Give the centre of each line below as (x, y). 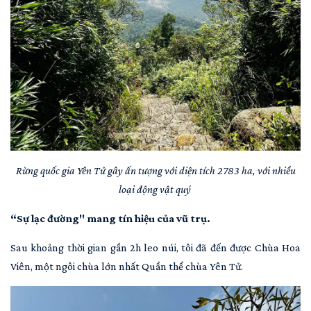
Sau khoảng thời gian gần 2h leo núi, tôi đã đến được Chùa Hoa (155, 248)
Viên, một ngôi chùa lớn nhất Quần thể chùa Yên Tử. (128, 267)
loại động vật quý (155, 190)
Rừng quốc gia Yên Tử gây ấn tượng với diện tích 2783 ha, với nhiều (155, 171)
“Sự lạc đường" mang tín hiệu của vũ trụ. (110, 219)
